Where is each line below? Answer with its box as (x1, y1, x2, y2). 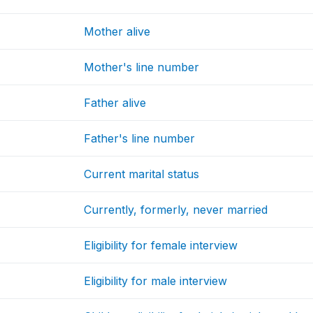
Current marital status (84, 167, 200, 182)
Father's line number (84, 131, 196, 146)
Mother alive (84, 24, 151, 39)
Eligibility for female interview (84, 238, 238, 253)
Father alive (84, 96, 147, 110)
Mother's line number (84, 60, 200, 75)
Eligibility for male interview (84, 274, 228, 289)
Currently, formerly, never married (84, 203, 268, 217)
